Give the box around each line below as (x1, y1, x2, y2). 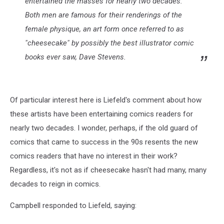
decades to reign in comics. (10, 179, 100, 189)
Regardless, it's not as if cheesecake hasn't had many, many (10, 165, 206, 175)
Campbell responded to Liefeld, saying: (10, 201, 136, 210)
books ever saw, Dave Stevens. (25, 52, 126, 62)
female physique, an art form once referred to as (25, 24, 184, 34)
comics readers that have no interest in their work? (10, 151, 177, 161)
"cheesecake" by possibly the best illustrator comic (25, 38, 194, 48)
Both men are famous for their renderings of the (25, 10, 182, 20)
